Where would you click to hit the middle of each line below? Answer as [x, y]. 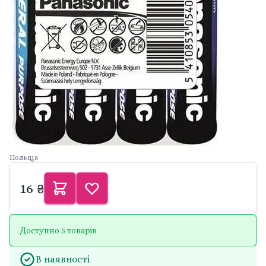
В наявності [63, 259]
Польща [24, 157]
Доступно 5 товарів [58, 230]
